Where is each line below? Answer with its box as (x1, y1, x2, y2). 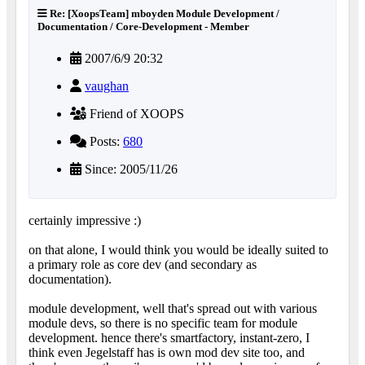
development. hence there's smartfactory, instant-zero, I (29, 331, 310, 345)
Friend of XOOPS (86, 107, 184, 121)
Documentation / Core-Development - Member (37, 20, 249, 33)
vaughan (85, 79, 129, 94)
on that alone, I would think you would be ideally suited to (29, 243, 328, 257)
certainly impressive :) (29, 213, 141, 228)
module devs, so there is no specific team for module (29, 316, 297, 331)
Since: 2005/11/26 (81, 162, 178, 177)
